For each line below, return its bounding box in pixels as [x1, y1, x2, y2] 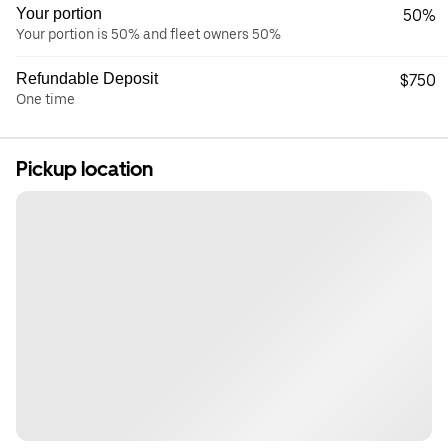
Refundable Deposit [16, 70, 158, 88]
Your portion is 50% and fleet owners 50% [16, 26, 281, 43]
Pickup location [16, 157, 153, 182]
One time [16, 91, 75, 108]
